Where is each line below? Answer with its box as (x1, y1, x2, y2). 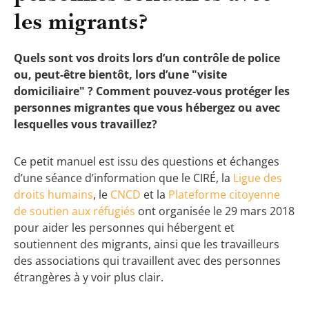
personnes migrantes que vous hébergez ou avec (14, 99, 280, 115)
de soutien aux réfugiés (14, 203, 135, 219)
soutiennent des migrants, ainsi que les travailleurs (14, 237, 279, 252)
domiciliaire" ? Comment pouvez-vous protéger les (14, 83, 290, 99)
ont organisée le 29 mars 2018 (135, 203, 295, 219)
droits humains (14, 187, 93, 203)
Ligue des (233, 170, 282, 186)
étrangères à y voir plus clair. (14, 270, 163, 286)
